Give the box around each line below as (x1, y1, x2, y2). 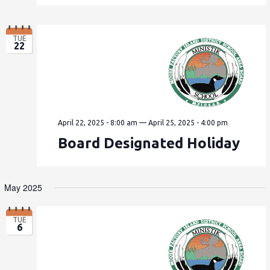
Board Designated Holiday (58, 134, 240, 151)
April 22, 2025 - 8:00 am (58, 118, 138, 127)
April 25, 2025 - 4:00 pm (148, 118, 228, 127)
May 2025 (4, 181, 43, 194)
